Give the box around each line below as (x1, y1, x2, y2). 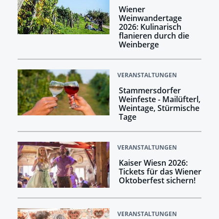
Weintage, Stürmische (118, 102, 199, 113)
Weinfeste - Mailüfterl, (118, 93, 200, 105)
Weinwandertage (118, 12, 182, 23)
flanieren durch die (118, 30, 189, 41)
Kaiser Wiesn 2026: (118, 157, 188, 168)
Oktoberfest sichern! (118, 175, 196, 186)
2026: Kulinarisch (118, 21, 181, 32)
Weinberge (118, 39, 159, 50)
